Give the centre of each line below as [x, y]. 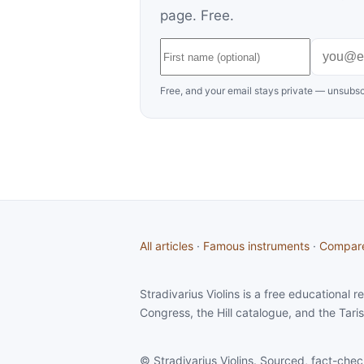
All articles [167, 246]
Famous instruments [256, 246]
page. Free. [197, 15]
